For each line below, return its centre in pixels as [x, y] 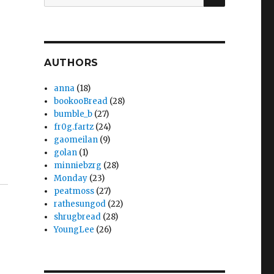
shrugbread [78, 217]
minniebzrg [78, 165]
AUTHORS [71, 63]
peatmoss [74, 191]
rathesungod [80, 204]
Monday [71, 178]
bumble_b [73, 114]
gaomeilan [76, 140]
